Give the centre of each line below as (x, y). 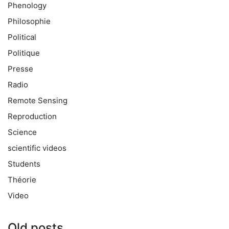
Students (24, 164)
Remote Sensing (38, 100)
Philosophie (29, 21)
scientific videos (37, 148)
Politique (24, 53)
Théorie (22, 179)
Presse (20, 68)
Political (22, 37)
